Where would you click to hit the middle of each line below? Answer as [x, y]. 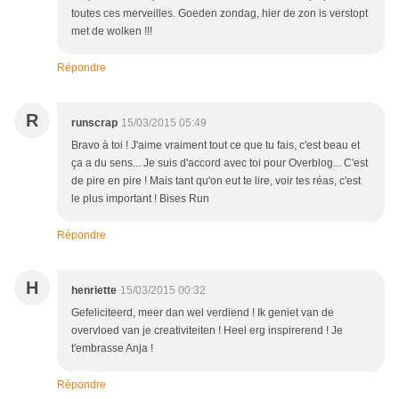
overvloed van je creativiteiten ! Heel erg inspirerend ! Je [207, 331]
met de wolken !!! [112, 32]
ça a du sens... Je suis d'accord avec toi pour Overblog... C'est [220, 163]
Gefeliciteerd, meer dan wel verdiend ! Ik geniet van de [203, 313]
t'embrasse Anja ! [112, 349]
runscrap [94, 123]
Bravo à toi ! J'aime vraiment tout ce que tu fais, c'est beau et [216, 146]
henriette [94, 291]
